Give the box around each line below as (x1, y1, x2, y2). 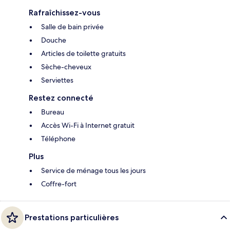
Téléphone (41, 134, 75, 144)
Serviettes (41, 75, 73, 85)
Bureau (41, 107, 64, 117)
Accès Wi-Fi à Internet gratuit (41, 121, 135, 130)
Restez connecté (29, 93, 93, 103)
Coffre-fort (41, 179, 76, 189)
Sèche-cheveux (41, 62, 91, 72)
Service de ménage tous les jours (41, 166, 146, 176)
